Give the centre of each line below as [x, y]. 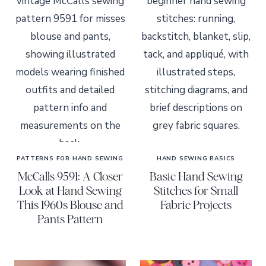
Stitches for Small [196, 190]
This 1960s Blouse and [70, 204]
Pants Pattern [70, 218]
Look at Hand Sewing [70, 190]
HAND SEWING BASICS [196, 158]
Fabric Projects [196, 204]
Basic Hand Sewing [196, 176]
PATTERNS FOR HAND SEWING [70, 158]
